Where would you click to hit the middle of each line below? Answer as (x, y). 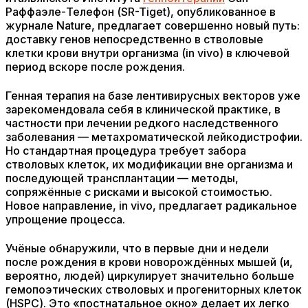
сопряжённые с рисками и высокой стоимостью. (139, 192)
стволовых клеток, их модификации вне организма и (149, 164)
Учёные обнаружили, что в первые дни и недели (137, 248)
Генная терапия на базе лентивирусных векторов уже (153, 96)
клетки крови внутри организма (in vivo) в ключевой (147, 53)
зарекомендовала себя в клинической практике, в (143, 109)
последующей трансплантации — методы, (122, 178)
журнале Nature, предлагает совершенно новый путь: (153, 25)
